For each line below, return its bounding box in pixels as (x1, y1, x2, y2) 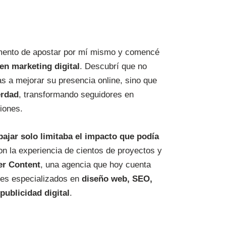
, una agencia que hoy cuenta (40, 160, 151, 170)
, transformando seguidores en (19, 90, 134, 100)
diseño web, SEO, (82, 174, 152, 184)
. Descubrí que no (80, 62, 147, 72)
